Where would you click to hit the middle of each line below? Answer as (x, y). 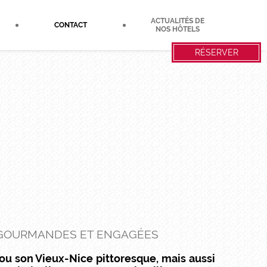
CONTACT (70, 25)
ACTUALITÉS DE (178, 21)
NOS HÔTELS (178, 29)
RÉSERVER (216, 52)
